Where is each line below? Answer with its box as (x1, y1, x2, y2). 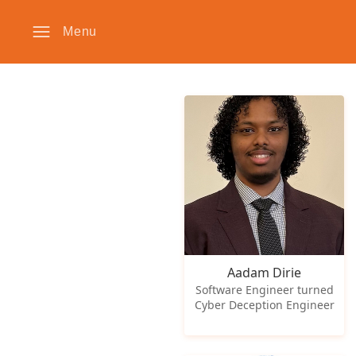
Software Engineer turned (195, 282, 334, 298)
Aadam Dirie (227, 264, 302, 282)
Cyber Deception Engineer (194, 297, 335, 313)
